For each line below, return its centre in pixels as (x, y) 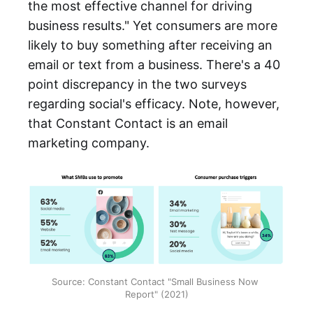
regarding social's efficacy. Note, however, (154, 103)
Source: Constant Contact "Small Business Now (155, 281)
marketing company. (89, 143)
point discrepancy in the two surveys (137, 84)
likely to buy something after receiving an (150, 45)
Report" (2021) (156, 294)
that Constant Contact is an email (128, 123)
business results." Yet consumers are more (153, 25)
